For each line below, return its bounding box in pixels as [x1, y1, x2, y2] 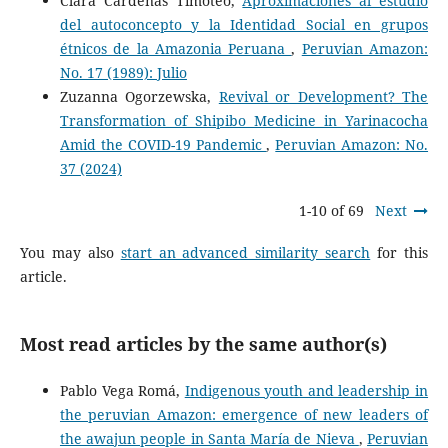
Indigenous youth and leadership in [184, 381, 429, 401]
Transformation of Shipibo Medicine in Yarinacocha [59, 111, 429, 131]
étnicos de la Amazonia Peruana [59, 39, 292, 59]
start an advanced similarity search [120, 243, 371, 263]
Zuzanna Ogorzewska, [59, 87, 219, 107]
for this [370, 243, 429, 263]
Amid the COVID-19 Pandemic [59, 135, 267, 155]
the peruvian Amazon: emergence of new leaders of [59, 405, 429, 425]
